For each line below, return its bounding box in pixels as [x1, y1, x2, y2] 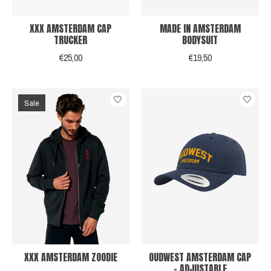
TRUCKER [54, 32, 88, 47]
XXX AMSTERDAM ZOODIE [24, 249, 117, 264]
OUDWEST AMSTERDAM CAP [149, 249, 252, 264]
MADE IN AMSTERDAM [159, 21, 241, 36]
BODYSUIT [182, 32, 218, 47]
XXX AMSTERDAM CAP [30, 21, 112, 36]
